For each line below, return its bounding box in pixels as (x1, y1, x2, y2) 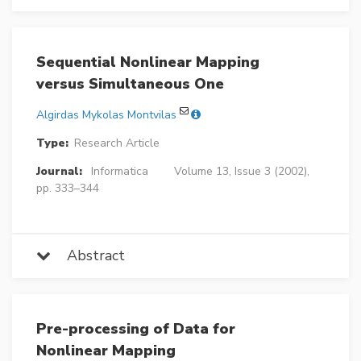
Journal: (36, 163, 82, 179)
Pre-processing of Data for (36, 318, 235, 338)
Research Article (73, 135, 160, 151)
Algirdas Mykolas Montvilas (36, 106, 176, 122)
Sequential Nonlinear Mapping (36, 52, 259, 72)
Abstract (51, 245, 125, 265)
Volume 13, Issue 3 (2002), (173, 163, 309, 179)
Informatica (90, 163, 148, 179)
